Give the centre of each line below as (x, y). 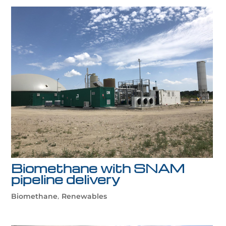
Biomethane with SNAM (98, 168)
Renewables (84, 196)
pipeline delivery (66, 180)
